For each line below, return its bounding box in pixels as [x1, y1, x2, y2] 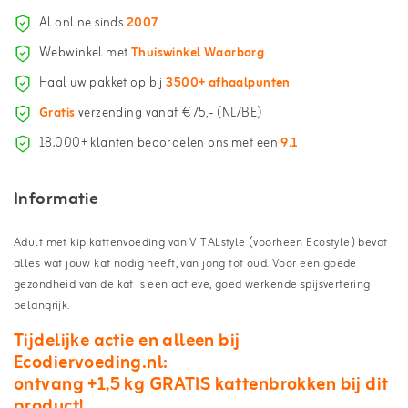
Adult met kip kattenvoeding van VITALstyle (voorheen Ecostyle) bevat [14, 232, 388, 252]
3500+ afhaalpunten [166, 73, 291, 95]
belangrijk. [14, 295, 70, 315]
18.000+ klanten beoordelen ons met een [39, 133, 281, 155]
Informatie [14, 184, 99, 214]
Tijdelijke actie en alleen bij [14, 325, 240, 356]
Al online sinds [39, 13, 127, 35]
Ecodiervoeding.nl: [14, 347, 172, 378]
